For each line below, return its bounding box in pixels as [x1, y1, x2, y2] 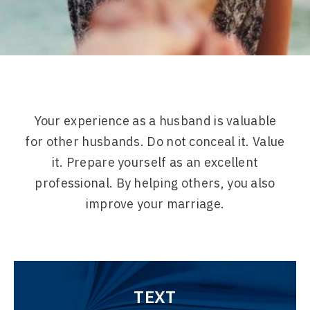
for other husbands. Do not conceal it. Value [25, 133, 285, 149]
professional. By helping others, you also [35, 174, 275, 191]
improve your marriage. [85, 195, 225, 212]
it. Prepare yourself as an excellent [51, 154, 259, 170]
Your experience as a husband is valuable [33, 112, 277, 129]
